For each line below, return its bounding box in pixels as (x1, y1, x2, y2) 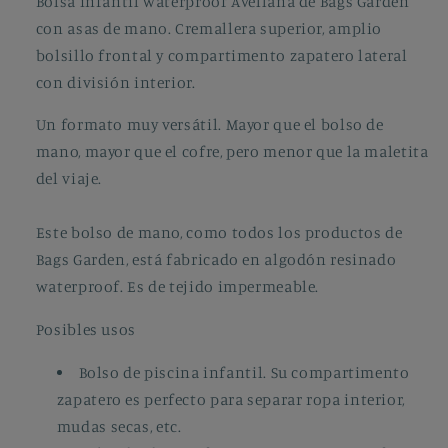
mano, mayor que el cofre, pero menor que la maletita (35, 142, 429, 162)
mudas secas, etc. (56, 416, 182, 436)
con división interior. (35, 72, 200, 92)
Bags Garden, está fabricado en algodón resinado (35, 250, 397, 270)
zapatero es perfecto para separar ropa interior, (56, 389, 405, 409)
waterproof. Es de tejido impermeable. (35, 277, 320, 297)
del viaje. (35, 169, 103, 189)
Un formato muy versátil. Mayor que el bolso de (35, 115, 384, 135)
